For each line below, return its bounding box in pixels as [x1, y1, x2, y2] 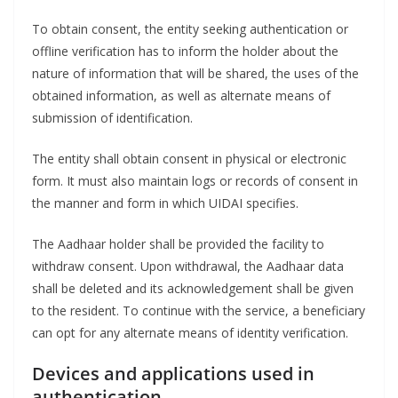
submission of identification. [32, 109, 193, 127]
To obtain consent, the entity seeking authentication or [32, 20, 348, 38]
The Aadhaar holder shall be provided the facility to [32, 235, 324, 253]
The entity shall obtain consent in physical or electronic [32, 150, 346, 168]
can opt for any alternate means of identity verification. [32, 324, 348, 342]
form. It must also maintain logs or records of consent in [32, 172, 358, 190]
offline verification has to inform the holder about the [32, 43, 338, 60]
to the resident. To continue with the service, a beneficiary [32, 302, 365, 320]
